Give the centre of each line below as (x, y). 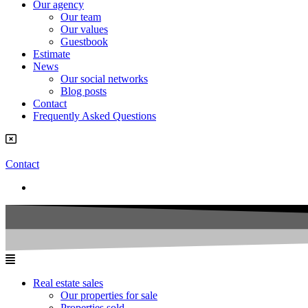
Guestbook (84, 41)
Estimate (52, 54)
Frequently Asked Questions (95, 115)
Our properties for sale (109, 295)
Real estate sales (68, 283)
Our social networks (104, 78)
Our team (81, 16)
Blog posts (84, 91)
